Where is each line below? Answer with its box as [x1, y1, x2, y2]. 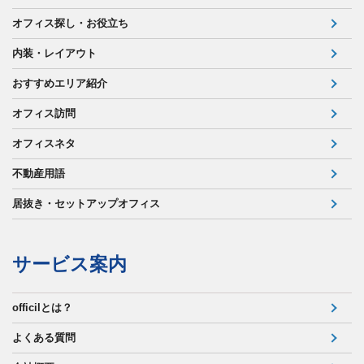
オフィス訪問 [12, 106, 76, 119]
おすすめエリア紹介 [12, 76, 107, 89]
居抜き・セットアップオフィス [12, 197, 160, 210]
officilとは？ [12, 301, 72, 314]
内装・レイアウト [12, 46, 97, 59]
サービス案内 [12, 253, 127, 275]
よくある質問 [12, 331, 76, 344]
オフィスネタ [12, 136, 76, 149]
